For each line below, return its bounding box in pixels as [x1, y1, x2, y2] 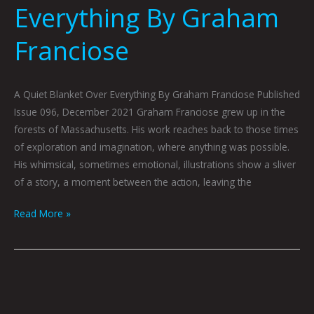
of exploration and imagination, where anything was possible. [14, 139, 289, 153]
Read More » [14, 207, 71, 221]
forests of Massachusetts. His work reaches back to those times [14, 122, 299, 136]
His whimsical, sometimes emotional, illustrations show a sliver [14, 157, 296, 171]
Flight [13, 292, 36, 306]
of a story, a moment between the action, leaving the [14, 175, 252, 189]
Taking [13, 275, 43, 289]
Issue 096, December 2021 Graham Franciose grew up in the [14, 104, 285, 118]
